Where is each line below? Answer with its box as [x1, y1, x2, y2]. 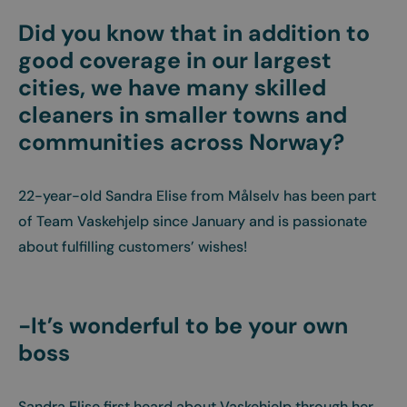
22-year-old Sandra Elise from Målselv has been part [18, 186, 376, 205]
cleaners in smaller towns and [18, 100, 347, 130]
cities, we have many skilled [18, 73, 326, 103]
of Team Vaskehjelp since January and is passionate [18, 212, 367, 231]
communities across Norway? [18, 127, 344, 157]
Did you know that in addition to [18, 18, 370, 48]
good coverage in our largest [18, 45, 332, 75]
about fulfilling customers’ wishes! [18, 237, 247, 256]
